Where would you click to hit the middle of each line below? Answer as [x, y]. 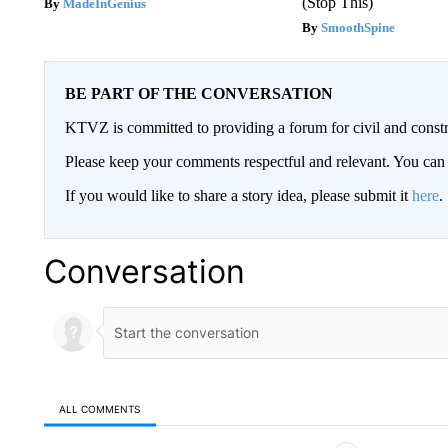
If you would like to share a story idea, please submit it [238, 195]
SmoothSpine [358, 27]
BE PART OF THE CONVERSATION [198, 93]
